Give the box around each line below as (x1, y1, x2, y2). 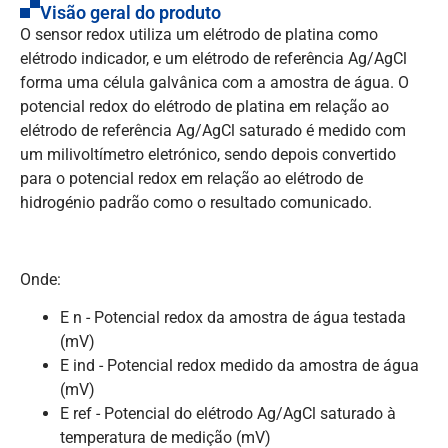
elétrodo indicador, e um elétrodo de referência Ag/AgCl (20, 48, 407, 68)
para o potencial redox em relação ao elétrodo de (20, 168, 363, 188)
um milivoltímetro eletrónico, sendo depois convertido (20, 144, 396, 164)
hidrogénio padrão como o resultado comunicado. (20, 192, 372, 212)
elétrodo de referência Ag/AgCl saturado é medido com (20, 120, 406, 140)
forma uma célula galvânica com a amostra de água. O (20, 72, 409, 92)
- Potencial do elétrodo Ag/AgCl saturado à (92, 404, 396, 424)
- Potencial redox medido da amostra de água (95, 356, 419, 376)
